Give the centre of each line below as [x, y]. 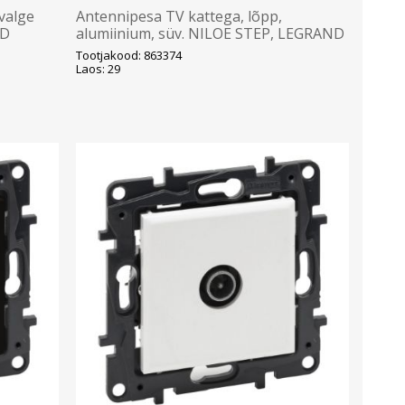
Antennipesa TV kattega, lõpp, [179, 17]
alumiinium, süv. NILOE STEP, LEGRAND [210, 34]
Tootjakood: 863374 [128, 56]
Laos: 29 [98, 69]
